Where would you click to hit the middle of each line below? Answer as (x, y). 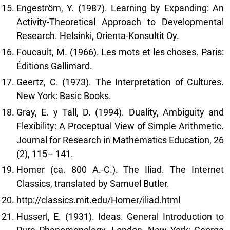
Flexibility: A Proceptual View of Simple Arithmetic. (120, 126)
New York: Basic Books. (64, 96)
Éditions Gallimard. (54, 66)
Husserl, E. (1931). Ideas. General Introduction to (120, 217)
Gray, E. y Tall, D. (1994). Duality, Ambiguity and (120, 112)
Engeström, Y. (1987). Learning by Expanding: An (120, 8)
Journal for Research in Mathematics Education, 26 (120, 140)
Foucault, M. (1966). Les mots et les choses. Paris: (120, 52)
